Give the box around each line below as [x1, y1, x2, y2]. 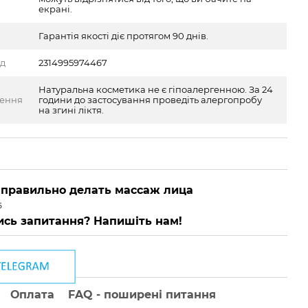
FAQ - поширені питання [68, 287, 217, 301]
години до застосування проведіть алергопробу [38, 94, 263, 105]
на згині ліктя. [38, 104, 104, 115]
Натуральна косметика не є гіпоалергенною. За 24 [38, 84, 274, 95]
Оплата [10, 287, 55, 301]
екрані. [38, 3, 73, 14]
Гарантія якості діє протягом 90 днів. [38, 30, 209, 41]
